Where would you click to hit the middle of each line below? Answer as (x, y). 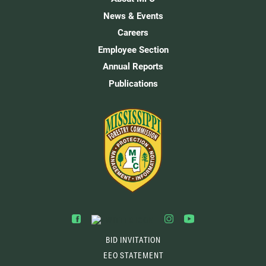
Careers (133, 32)
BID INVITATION (133, 240)
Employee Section (133, 49)
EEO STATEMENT (133, 255)
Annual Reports (133, 66)
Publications (133, 83)
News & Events (133, 15)
